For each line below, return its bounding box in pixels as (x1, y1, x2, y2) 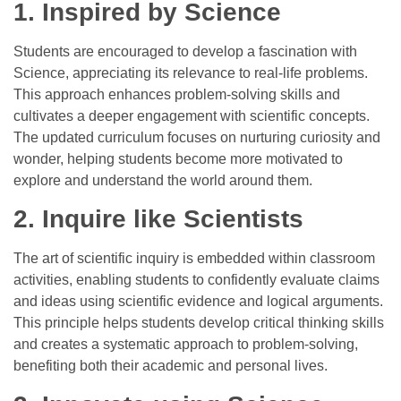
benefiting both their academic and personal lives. (13, 358, 331, 374)
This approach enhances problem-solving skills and (13, 86, 340, 102)
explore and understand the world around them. (13, 172, 312, 188)
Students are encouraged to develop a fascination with (13, 43, 357, 59)
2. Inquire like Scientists (13, 205, 303, 234)
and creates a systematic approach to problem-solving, (13, 337, 358, 353)
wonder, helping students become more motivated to (13, 150, 343, 166)
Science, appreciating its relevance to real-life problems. (13, 64, 368, 81)
